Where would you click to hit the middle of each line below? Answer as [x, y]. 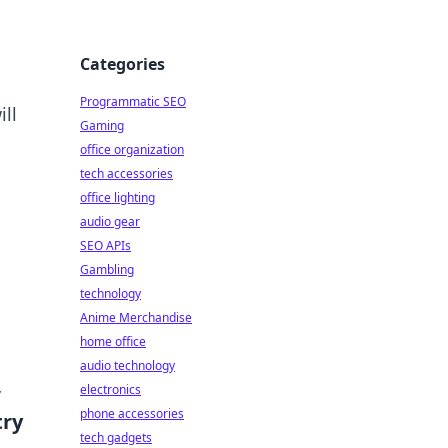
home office [113, 341]
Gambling [107, 269]
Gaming [102, 125]
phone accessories [132, 413]
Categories [122, 64]
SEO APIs [105, 245]
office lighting [117, 197]
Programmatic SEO [133, 101]
